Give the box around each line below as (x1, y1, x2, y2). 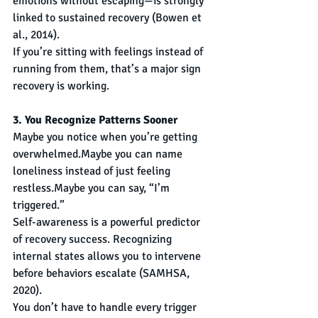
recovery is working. (13, 78, 109, 93)
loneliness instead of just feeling (13, 163, 173, 178)
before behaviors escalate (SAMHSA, (13, 265, 192, 280)
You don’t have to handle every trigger (13, 300, 199, 314)
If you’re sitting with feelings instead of (13, 44, 206, 59)
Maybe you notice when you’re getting (13, 129, 200, 144)
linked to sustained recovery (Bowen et (13, 10, 204, 25)
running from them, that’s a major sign (13, 61, 204, 76)
